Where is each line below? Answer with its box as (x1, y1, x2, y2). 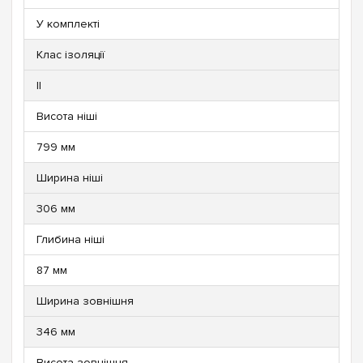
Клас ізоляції (36, 47, 105, 62)
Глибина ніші (36, 232, 105, 246)
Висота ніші (36, 109, 97, 123)
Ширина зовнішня (36, 293, 134, 308)
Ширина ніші (36, 170, 103, 185)
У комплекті (36, 16, 100, 31)
